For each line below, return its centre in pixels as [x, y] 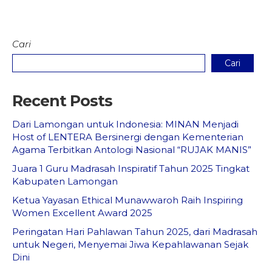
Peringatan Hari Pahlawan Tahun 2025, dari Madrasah [135, 232]
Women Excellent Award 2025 [82, 213]
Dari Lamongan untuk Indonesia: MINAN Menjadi [125, 124]
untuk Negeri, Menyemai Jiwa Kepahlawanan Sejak [130, 244]
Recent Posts [62, 101]
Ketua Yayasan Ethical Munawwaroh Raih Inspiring [127, 200]
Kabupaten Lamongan [65, 181]
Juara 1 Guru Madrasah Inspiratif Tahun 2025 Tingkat [131, 168]
